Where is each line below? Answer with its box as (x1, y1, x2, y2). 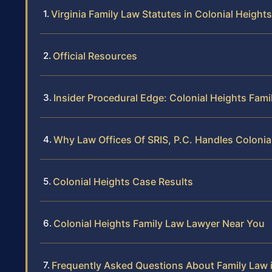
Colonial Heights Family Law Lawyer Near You (53, 217, 265, 230)
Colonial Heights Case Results (53, 175, 193, 188)
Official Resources (53, 50, 137, 63)
